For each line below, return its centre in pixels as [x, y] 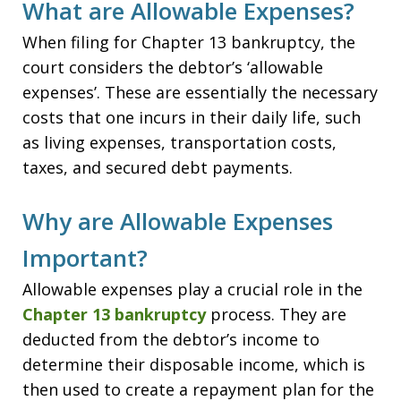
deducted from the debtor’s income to [171, 339]
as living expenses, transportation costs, [179, 142]
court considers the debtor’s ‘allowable [173, 67]
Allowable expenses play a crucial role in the [192, 289]
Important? [85, 258]
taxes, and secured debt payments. [158, 167]
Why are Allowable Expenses [178, 221]
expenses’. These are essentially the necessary [200, 92]
